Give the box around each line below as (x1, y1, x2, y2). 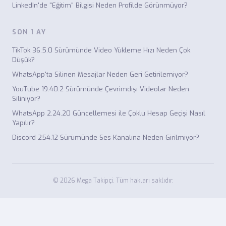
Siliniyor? (12, 94, 40, 103)
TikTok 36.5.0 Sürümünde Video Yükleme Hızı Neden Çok (12, 46, 190, 54)
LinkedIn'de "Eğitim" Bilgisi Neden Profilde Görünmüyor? (12, 1, 188, 10)
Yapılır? (12, 119, 35, 127)
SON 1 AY (12, 28, 46, 36)
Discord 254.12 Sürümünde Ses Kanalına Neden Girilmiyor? (12, 133, 199, 142)
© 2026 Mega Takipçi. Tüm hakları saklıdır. (52, 177, 174, 185)
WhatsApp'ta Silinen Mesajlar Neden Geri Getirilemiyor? (12, 70, 188, 79)
